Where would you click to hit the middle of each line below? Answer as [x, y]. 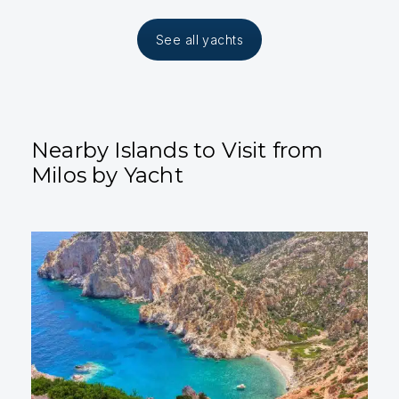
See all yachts [199, 40]
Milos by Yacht [107, 175]
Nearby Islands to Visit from [178, 151]
